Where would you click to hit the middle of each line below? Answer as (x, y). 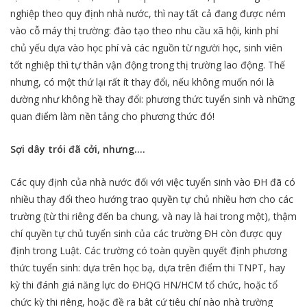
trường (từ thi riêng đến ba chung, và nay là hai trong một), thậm (153, 217)
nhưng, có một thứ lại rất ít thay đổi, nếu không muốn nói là (142, 82)
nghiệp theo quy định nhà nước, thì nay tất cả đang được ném (148, 13)
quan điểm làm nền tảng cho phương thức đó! (112, 116)
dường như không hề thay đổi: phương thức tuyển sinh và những (152, 99)
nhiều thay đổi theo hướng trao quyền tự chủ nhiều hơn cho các (152, 199)
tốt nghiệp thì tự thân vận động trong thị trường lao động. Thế (148, 64)
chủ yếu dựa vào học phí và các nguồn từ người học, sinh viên (146, 47)
